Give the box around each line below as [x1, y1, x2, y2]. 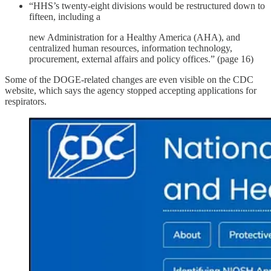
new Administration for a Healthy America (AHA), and [29, 31, 240, 42]
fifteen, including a [29, 11, 100, 22]
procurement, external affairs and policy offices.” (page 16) [29, 53, 253, 64]
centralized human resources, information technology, [29, 42, 232, 53]
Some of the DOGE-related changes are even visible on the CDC [5, 74, 253, 85]
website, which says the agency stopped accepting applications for [5, 85, 256, 96]
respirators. [5, 96, 47, 106]
